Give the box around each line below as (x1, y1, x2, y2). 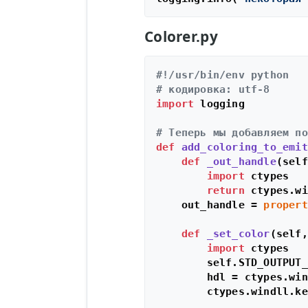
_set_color (206, 228, 270, 240)
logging (194, 98, 245, 110)
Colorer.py (144, 27, 218, 47)
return (206, 184, 245, 197)
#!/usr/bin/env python (155, 69, 289, 81)
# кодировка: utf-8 (155, 83, 270, 96)
